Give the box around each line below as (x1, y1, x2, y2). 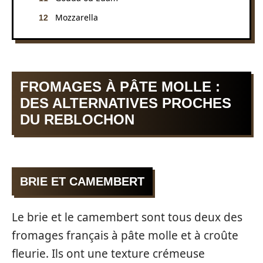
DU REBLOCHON (20, 112, 134, 127)
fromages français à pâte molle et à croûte (12, 228, 238, 243)
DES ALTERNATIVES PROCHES (20, 95, 231, 111)
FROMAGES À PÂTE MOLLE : (20, 79, 220, 95)
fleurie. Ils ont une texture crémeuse (12, 246, 205, 261)
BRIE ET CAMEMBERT (20, 174, 144, 188)
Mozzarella (55, 11, 98, 23)
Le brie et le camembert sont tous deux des (12, 210, 242, 225)
